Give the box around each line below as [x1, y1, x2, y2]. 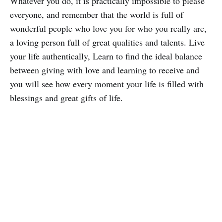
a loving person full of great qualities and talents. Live [10, 36, 205, 49]
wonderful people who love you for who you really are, [10, 22, 207, 35]
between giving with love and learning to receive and [10, 64, 199, 76]
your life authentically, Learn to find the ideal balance [10, 50, 202, 62]
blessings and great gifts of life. [10, 92, 123, 104]
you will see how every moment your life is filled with [10, 78, 204, 90]
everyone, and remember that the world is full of [10, 8, 183, 21]
